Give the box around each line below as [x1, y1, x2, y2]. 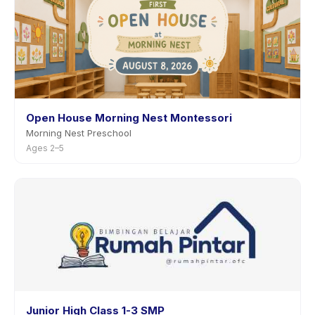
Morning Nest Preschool [26, 127, 131, 139]
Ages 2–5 [26, 143, 64, 153]
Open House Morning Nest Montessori [26, 111, 232, 124]
